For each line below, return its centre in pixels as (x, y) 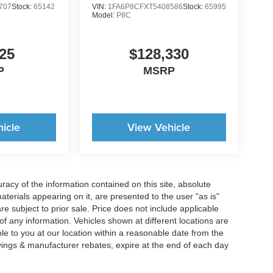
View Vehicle (159, 127)
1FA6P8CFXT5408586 (145, 7)
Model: (104, 16)
